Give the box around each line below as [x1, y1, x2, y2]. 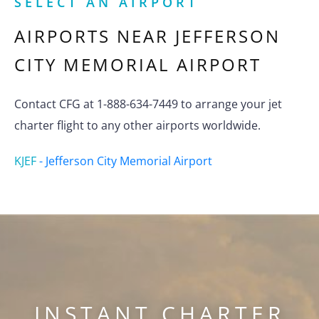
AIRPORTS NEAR [14, 24, 175, 48]
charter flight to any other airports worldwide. [14, 117, 261, 134]
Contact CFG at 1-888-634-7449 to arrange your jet [14, 96, 282, 113]
